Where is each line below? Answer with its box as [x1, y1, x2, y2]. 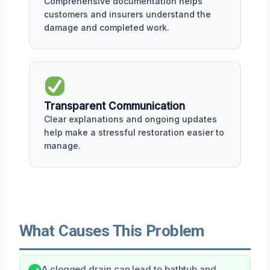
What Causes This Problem [19, 221, 204, 240]
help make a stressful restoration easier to [44, 127, 224, 137]
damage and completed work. [44, 22, 169, 33]
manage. [44, 140, 81, 151]
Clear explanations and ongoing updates [44, 113, 217, 124]
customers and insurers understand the [44, 8, 211, 19]
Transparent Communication [44, 99, 185, 112]
